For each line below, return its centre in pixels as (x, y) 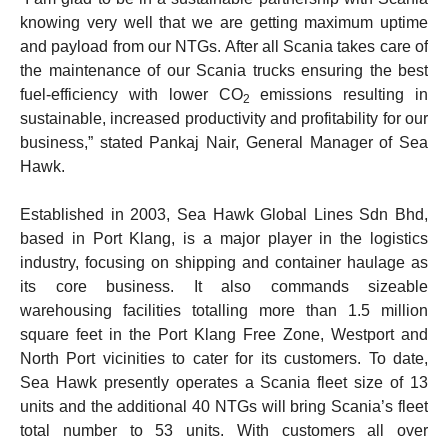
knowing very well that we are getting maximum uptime (224, 22)
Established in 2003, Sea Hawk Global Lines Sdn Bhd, (224, 214)
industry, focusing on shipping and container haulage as (224, 262)
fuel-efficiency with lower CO (131, 94)
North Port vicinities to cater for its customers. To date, (224, 358)
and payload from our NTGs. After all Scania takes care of (224, 46)
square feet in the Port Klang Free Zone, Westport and (224, 334)
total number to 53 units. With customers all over (224, 430)
